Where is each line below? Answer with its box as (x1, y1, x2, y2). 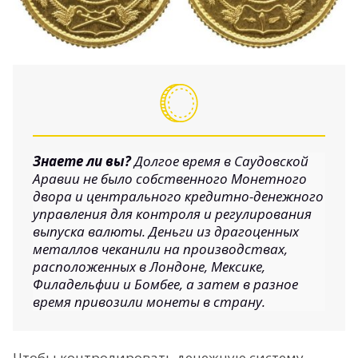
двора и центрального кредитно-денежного (33, 186, 324, 205)
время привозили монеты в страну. (33, 292, 265, 311)
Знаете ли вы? (33, 151, 134, 170)
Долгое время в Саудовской (134, 151, 308, 170)
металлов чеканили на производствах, (33, 239, 288, 258)
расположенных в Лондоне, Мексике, (33, 257, 265, 276)
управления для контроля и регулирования (33, 204, 312, 223)
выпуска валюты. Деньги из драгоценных (33, 221, 299, 241)
